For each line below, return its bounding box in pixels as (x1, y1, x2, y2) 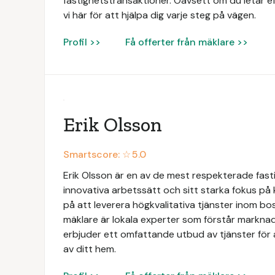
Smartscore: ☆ (63, 148, 131, 161)
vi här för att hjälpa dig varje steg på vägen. (63, 9, 256, 21)
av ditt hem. (63, 242, 116, 255)
